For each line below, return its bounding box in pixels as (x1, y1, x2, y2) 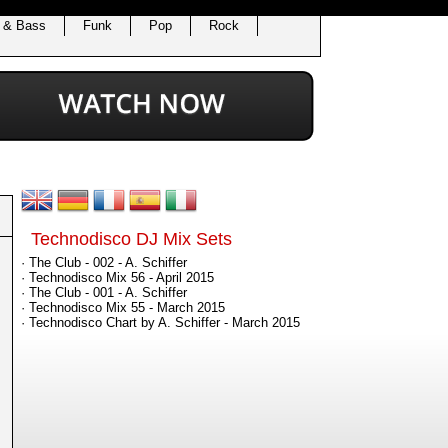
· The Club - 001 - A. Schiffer (21, 285, 187, 300)
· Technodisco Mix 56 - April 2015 (21, 270, 214, 285)
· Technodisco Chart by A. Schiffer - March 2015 (21, 315, 300, 330)
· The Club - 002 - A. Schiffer (21, 255, 187, 270)
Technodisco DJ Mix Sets (31, 229, 232, 249)
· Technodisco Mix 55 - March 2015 (21, 300, 225, 315)
